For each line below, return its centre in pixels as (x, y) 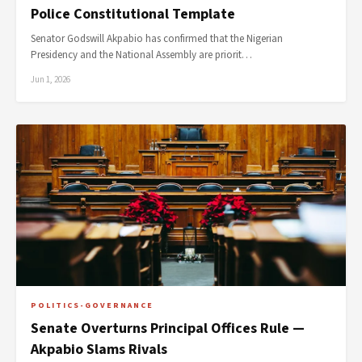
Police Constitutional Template (133, 14)
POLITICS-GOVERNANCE (92, 305)
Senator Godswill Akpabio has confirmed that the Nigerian (157, 39)
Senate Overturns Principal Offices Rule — (168, 328)
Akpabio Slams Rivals (99, 349)
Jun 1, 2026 (51, 80)
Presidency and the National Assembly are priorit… (141, 55)
